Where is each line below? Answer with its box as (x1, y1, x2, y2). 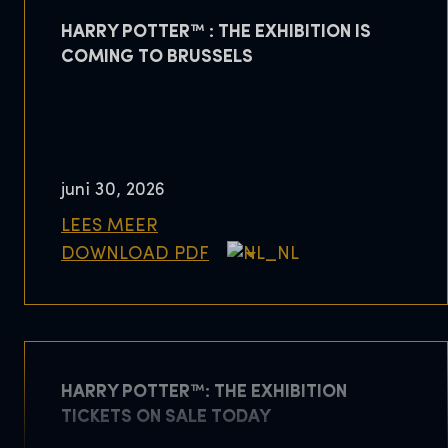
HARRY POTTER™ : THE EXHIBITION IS (61, 23, 371, 43)
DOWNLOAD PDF (61, 244, 209, 264)
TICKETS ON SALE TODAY (61, 408, 271, 428)
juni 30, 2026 (61, 180, 165, 200)
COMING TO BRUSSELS (61, 48, 253, 68)
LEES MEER (61, 216, 158, 236)
